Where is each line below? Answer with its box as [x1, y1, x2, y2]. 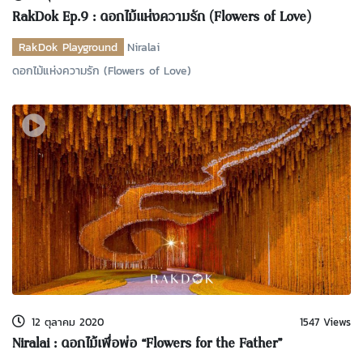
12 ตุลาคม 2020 [32, 314, 104, 330]
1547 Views [299, 314, 351, 330]
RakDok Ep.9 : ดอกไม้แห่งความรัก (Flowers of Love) [12, 6, 311, 29]
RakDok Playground [19, 38, 117, 55]
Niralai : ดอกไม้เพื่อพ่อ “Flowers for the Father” [12, 332, 282, 356]
